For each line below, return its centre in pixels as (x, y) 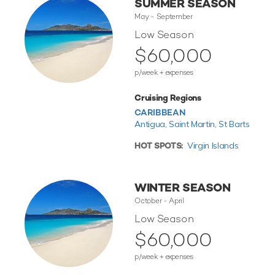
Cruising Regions (168, 98)
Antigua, (152, 124)
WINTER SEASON (183, 188)
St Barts (234, 124)
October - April (159, 201)
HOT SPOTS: (159, 146)
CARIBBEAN (160, 113)
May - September (164, 17)
